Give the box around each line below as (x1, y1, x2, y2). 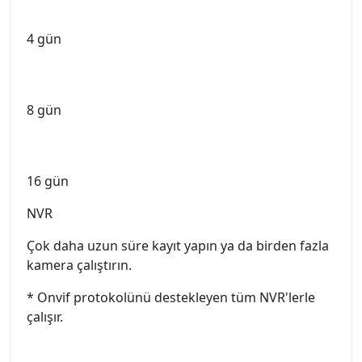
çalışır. (27, 308, 63, 326)
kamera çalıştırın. (27, 256, 132, 275)
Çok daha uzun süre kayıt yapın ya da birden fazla (27, 237, 329, 255)
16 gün (27, 172, 69, 191)
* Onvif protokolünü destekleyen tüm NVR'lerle (27, 288, 315, 307)
